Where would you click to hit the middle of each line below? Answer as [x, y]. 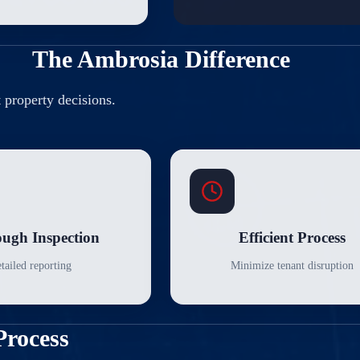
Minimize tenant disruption [292, 265]
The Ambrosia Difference [161, 59]
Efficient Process [292, 237]
